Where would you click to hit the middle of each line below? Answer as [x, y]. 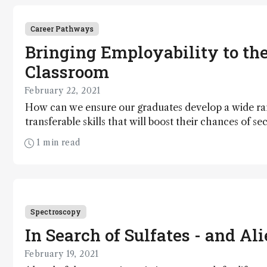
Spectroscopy [56, 211]
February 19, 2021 [62, 254]
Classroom [67, 72]
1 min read [57, 142]
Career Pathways [62, 28]
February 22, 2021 [63, 90]
